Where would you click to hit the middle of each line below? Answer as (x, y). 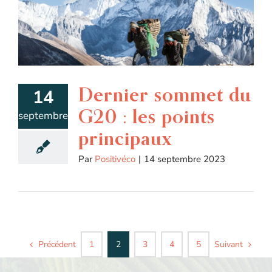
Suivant (229, 244)
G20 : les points (147, 117)
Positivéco (115, 159)
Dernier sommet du (165, 95)
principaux (125, 138)
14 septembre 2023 (185, 159)
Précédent (57, 244)
